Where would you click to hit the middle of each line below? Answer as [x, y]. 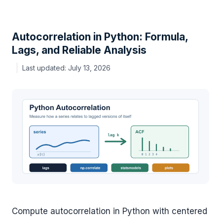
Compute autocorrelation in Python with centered [110, 211]
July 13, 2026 [89, 68]
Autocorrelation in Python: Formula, [100, 37]
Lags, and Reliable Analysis [79, 50]
